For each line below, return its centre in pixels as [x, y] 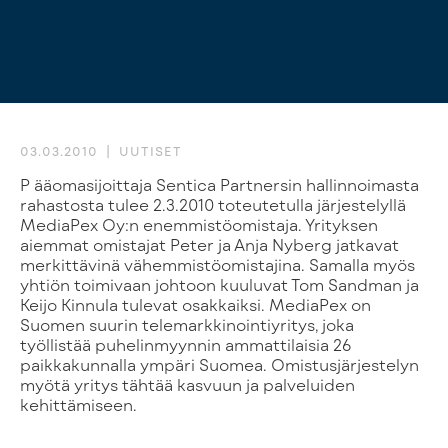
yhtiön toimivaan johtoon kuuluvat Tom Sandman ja [219, 284]
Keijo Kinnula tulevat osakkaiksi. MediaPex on [195, 304]
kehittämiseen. [78, 404]
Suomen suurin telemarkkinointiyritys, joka [187, 324]
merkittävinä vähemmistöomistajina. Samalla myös [217, 264]
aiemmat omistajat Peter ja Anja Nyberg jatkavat [209, 244]
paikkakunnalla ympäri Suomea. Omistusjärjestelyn [219, 364]
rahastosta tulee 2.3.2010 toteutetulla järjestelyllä [213, 204]
